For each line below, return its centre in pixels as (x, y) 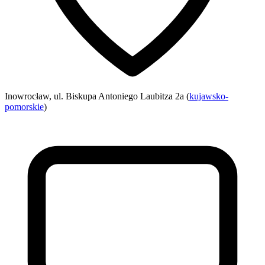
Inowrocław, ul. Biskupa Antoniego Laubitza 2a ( (97, 96)
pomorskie (24, 106)
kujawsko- (209, 96)
